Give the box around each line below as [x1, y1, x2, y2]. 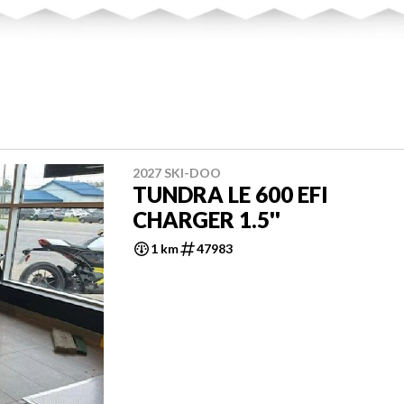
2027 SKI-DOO [133, 164, 221, 180]
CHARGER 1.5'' [133, 206, 280, 233]
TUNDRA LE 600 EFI [133, 180, 328, 207]
